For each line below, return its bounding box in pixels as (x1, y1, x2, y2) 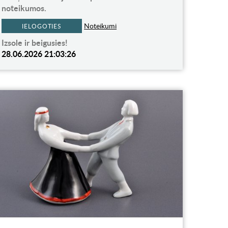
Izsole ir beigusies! (2, 37, 68, 49)
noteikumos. (2, 2, 47, 14)
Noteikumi (84, 21, 117, 31)
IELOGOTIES (22, 22, 62, 31)
